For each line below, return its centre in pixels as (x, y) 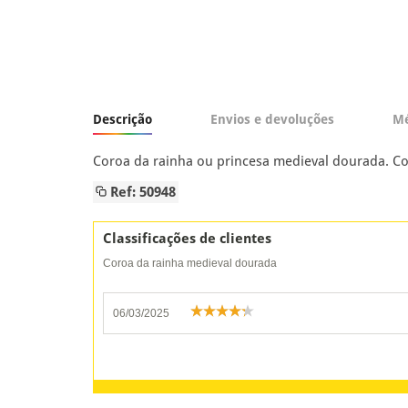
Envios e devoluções (272, 119)
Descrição (122, 119)
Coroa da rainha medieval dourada (190, 263)
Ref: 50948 (141, 192)
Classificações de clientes (187, 238)
